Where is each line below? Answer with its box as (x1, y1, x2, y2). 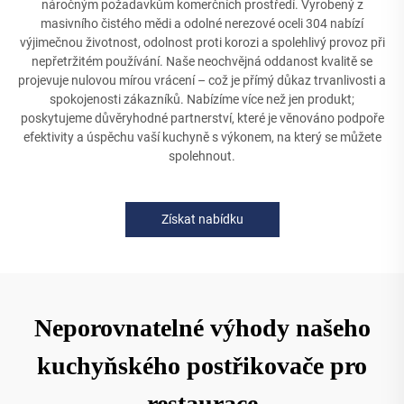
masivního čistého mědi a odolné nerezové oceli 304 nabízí (41, 16, 363, 31)
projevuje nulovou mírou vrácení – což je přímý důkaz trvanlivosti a (18, 73, 386, 87)
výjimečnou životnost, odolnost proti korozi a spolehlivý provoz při (19, 35, 385, 50)
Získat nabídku (161, 212, 243, 226)
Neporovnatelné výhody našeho (33, 314, 371, 342)
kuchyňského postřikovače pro (37, 352, 367, 380)
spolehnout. (169, 149, 235, 163)
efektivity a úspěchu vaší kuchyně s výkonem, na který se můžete (23, 130, 381, 144)
